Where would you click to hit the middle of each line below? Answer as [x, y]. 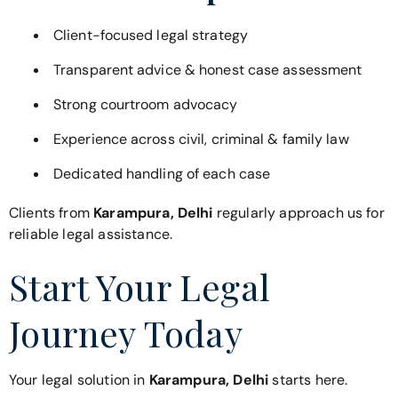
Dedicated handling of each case [162, 173]
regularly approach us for [298, 212]
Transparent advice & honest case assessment [208, 69]
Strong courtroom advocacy [146, 104]
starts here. [308, 380]
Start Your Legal [140, 287]
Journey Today [126, 333]
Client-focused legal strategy [151, 35]
